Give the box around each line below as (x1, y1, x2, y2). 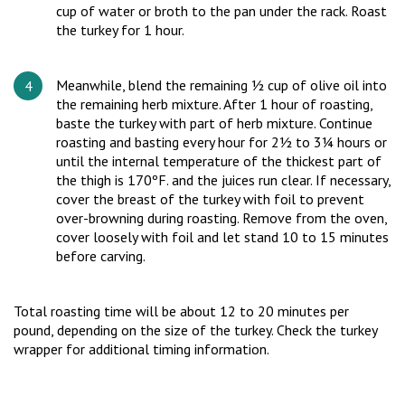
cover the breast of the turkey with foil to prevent (56, 190, 364, 208)
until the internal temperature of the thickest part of (56, 152, 381, 170)
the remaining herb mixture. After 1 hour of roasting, (56, 95, 372, 113)
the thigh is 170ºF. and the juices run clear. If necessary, (56, 171, 391, 189)
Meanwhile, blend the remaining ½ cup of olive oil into (56, 76, 387, 94)
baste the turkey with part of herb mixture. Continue (56, 114, 372, 132)
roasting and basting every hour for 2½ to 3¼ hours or (56, 133, 387, 151)
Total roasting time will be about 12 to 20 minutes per (14, 302, 349, 320)
